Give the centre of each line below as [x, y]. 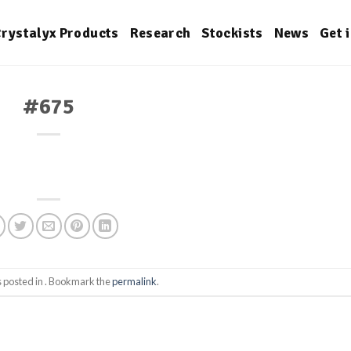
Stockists [232, 33]
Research [160, 33]
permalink [134, 282]
